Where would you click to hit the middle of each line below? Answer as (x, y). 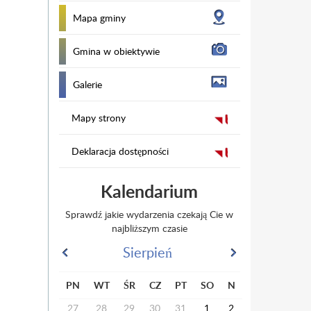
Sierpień (148, 252)
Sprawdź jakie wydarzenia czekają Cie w (150, 214)
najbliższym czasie (149, 228)
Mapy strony (98, 118)
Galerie (87, 84)
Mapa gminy (99, 18)
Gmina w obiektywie (116, 51)
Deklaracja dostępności (120, 151)
